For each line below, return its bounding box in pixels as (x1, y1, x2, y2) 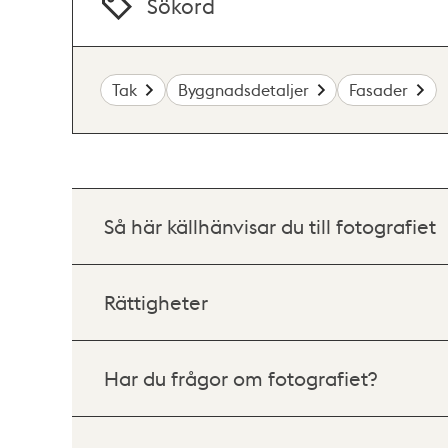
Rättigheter (104, 289, 208, 316)
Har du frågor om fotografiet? (104, 365, 377, 392)
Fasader (349, 78, 409, 100)
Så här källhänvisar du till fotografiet (104, 213, 436, 240)
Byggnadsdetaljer (177, 78, 309, 100)
